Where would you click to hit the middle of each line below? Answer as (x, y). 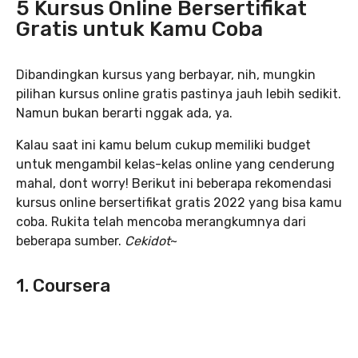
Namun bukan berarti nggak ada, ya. (124, 113)
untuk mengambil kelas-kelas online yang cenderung (175, 164)
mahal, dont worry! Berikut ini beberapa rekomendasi (174, 183)
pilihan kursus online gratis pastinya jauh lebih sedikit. (179, 94)
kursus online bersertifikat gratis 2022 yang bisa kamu (179, 203)
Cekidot (147, 241)
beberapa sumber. (70, 241)
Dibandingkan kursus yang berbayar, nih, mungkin (166, 75)
